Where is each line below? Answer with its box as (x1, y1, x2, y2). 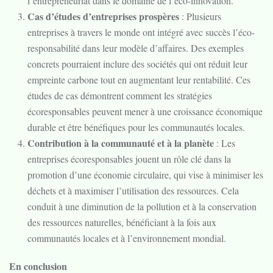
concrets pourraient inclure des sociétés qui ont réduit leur (27, 57, 247, 70)
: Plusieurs (179, 10, 221, 23)
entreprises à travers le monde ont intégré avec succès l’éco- (27, 26, 255, 38)
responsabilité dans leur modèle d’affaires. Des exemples (27, 41, 244, 54)
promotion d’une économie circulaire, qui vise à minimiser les (27, 168, 263, 181)
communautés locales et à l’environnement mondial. (27, 232, 226, 244)
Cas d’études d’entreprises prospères (27, 9, 179, 23)
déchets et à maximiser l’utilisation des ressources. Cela (27, 184, 239, 197)
